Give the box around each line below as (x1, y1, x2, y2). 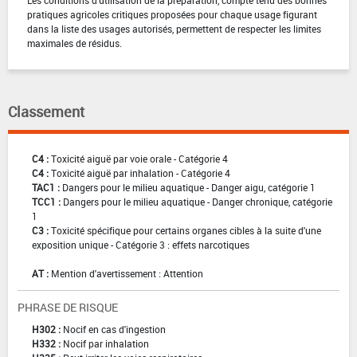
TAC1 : (32, 181, 60, 194)
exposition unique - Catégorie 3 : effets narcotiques (32, 238, 249, 252)
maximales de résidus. (27, 37, 122, 50)
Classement (8, 102, 84, 122)
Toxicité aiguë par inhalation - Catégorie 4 (51, 167, 230, 180)
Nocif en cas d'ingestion (63, 323, 166, 336)
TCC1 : (32, 195, 61, 209)
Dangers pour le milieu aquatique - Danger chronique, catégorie (63, 195, 332, 209)
